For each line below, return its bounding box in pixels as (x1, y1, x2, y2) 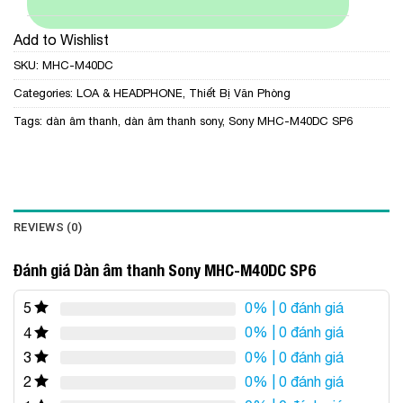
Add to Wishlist (13, 31, 109, 49)
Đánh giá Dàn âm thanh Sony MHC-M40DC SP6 (13, 261, 316, 281)
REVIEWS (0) (13, 220, 82, 235)
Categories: (13, 86, 76, 101)
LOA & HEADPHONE (76, 86, 183, 101)
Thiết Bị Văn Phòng (189, 86, 291, 101)
